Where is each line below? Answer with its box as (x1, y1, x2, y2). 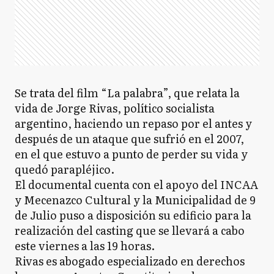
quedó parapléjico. (15, 161, 114, 178)
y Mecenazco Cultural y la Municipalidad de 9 (15, 191, 256, 209)
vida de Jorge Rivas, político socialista (15, 100, 215, 117)
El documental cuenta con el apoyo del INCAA (15, 176, 258, 193)
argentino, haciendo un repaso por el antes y (15, 115, 252, 132)
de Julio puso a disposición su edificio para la (15, 207, 251, 224)
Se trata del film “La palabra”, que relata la (15, 84, 240, 102)
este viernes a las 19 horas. (15, 237, 155, 254)
